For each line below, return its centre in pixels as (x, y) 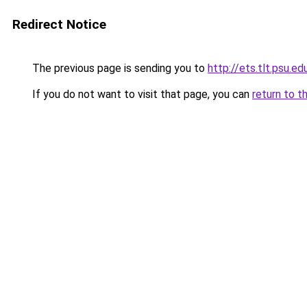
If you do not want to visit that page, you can (141, 94)
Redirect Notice (59, 24)
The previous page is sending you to (119, 68)
